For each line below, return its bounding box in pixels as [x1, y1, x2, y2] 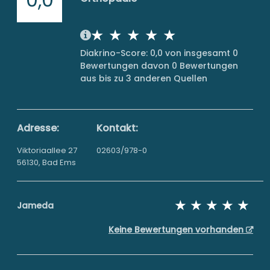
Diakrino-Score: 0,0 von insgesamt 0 [80, 47, 238, 59]
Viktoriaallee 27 [17, 145, 77, 156]
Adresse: [17, 121, 59, 135]
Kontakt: [96, 121, 138, 135]
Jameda [17, 199, 54, 212]
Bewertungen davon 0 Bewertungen [80, 60, 238, 72]
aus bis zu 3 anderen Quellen [80, 72, 207, 84]
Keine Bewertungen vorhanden [108, 224, 246, 236]
